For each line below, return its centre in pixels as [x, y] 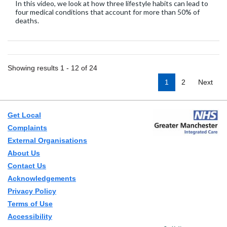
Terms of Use [30, 204]
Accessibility [30, 217]
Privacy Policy [32, 191]
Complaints [27, 128]
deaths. [27, 20]
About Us [24, 153]
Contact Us [27, 166]
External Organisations [47, 141]
